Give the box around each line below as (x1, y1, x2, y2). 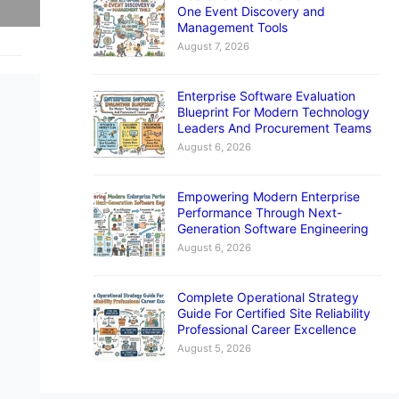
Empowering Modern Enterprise (176, 188, 360, 204)
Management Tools (176, 19, 288, 35)
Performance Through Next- (176, 204, 342, 220)
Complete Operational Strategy (176, 289, 359, 305)
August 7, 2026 (176, 39, 249, 53)
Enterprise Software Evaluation (176, 87, 355, 103)
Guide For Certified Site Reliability (176, 305, 370, 321)
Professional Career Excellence (176, 321, 356, 337)
